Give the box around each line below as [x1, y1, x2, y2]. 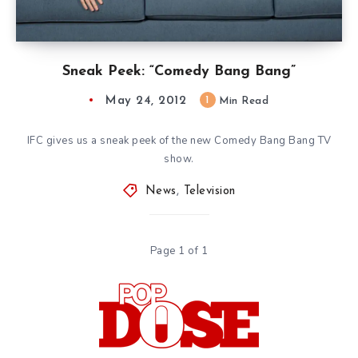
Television [183, 185, 236, 197]
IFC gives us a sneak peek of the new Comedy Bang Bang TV [26, 133, 332, 148]
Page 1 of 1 [149, 243, 209, 258]
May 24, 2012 [105, 94, 186, 107]
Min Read [215, 95, 268, 106]
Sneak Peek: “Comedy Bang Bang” [62, 63, 296, 79]
